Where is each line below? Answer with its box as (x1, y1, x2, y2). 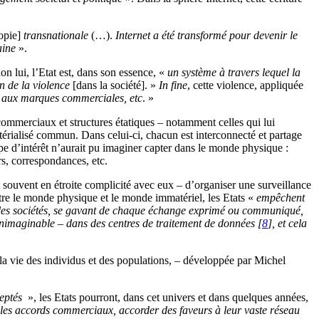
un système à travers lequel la (167, 66, 300, 79)
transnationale (23, 29, 88, 42)
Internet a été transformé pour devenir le (115, 29, 298, 42)
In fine (159, 79, 187, 92)
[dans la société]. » (70, 79, 159, 92)
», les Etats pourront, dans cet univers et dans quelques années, (25, 291, 308, 304)
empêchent (256, 192, 305, 204)
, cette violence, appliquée (187, 79, 303, 92)
